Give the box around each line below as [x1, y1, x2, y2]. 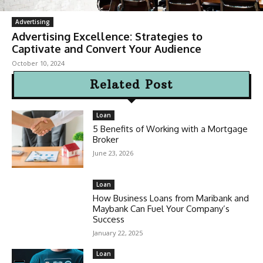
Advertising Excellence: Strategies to [12, 30, 203, 43]
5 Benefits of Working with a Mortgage [93, 123, 248, 135]
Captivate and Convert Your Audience [12, 42, 201, 56]
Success [93, 214, 125, 225]
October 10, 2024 [12, 59, 65, 68]
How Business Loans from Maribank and [93, 193, 249, 204]
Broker [93, 134, 119, 146]
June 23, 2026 [93, 149, 134, 158]
